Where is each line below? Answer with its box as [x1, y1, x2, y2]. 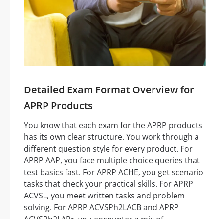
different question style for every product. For [24, 143, 193, 154]
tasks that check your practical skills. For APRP [24, 178, 193, 190]
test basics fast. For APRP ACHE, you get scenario [24, 167, 203, 178]
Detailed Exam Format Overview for [24, 83, 194, 97]
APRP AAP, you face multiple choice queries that [24, 155, 200, 166]
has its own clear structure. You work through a [24, 131, 199, 143]
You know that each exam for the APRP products [24, 120, 202, 131]
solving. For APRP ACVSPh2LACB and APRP [24, 202, 179, 213]
